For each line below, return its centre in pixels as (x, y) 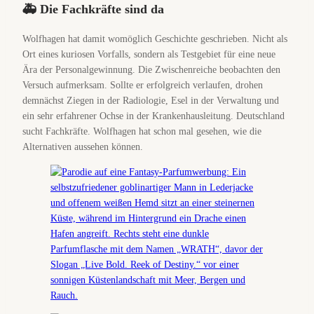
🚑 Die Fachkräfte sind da (93, 9)
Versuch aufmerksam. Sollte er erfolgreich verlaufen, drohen (143, 85)
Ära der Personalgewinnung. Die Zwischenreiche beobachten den (151, 70)
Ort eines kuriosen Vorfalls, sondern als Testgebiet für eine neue (149, 54)
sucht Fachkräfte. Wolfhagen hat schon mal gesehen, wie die (142, 131)
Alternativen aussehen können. (83, 147)
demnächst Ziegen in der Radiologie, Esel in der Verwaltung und (151, 101)
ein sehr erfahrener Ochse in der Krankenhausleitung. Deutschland (153, 116)
